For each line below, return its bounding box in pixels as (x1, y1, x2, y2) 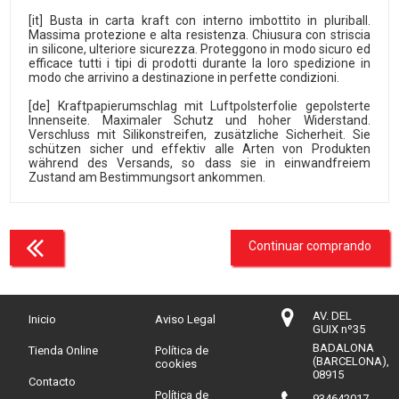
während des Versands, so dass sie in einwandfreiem (28, 156, 370, 170)
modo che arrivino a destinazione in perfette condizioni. (28, 70, 340, 85)
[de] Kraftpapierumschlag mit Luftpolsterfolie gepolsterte (28, 99, 370, 113)
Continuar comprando (248, 239, 371, 253)
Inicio (28, 313, 57, 326)
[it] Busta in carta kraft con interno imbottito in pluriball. (28, 13, 370, 28)
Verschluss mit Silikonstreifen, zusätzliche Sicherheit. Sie (28, 127, 370, 142)
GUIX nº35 (312, 322, 365, 336)
